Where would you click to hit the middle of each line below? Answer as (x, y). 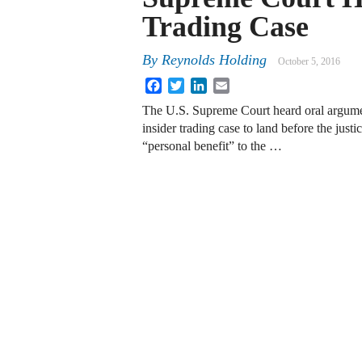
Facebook (187, 84)
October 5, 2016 (309, 62)
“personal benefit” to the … (212, 146)
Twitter (202, 84)
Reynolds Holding (214, 60)
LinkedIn (230, 84)
